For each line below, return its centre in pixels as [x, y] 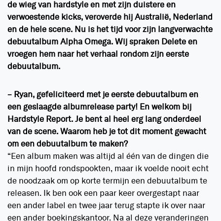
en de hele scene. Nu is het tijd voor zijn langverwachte [110, 30]
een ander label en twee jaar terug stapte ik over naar [106, 206]
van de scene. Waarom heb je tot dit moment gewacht [107, 132]
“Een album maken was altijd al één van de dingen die [108, 157]
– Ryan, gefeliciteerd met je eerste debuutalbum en [103, 95]
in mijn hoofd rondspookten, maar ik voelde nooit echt [108, 169]
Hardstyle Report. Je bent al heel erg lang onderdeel [104, 120]
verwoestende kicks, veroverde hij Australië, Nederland [110, 18]
